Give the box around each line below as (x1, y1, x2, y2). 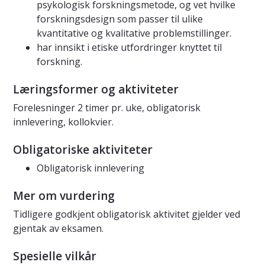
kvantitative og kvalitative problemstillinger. (37, 27, 231, 40)
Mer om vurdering (13, 188, 115, 204)
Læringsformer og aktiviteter (13, 82, 179, 98)
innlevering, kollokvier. (13, 115, 114, 129)
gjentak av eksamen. (13, 222, 104, 235)
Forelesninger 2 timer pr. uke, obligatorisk (13, 101, 201, 115)
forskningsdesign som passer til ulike (37, 12, 203, 26)
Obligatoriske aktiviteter (13, 142, 153, 158)
